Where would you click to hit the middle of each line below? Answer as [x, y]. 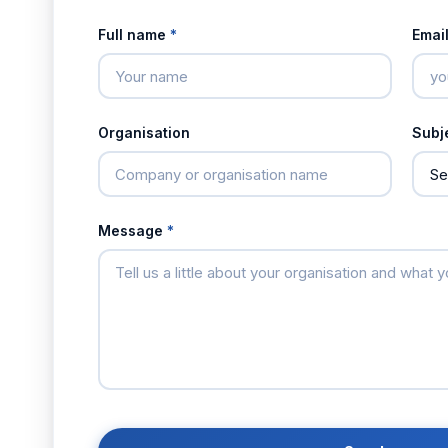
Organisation [143, 132]
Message [132, 230]
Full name [133, 34]
